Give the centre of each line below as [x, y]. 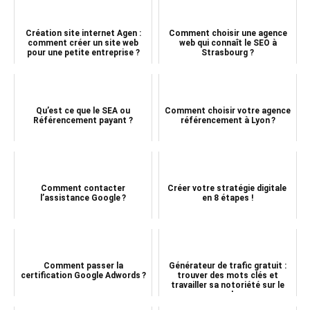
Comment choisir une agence [228, 33]
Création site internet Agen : [83, 33]
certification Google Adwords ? [83, 275]
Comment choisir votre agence [228, 110]
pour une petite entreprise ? [83, 52]
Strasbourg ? [228, 52]
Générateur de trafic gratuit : [228, 265]
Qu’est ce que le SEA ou [83, 110]
